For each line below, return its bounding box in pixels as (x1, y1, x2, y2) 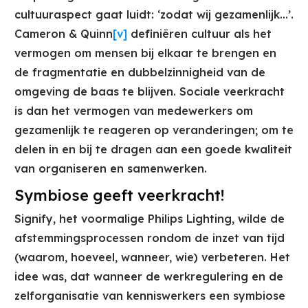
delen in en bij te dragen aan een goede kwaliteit (14, 142, 292, 157)
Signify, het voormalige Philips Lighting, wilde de (14, 212, 285, 226)
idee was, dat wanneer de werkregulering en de (14, 269, 283, 284)
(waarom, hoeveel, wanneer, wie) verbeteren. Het (14, 250, 290, 265)
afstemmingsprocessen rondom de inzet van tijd (14, 231, 285, 245)
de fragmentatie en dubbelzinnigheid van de (14, 65, 265, 80)
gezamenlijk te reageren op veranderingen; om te (14, 123, 294, 137)
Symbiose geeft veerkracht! (14, 186, 224, 206)
